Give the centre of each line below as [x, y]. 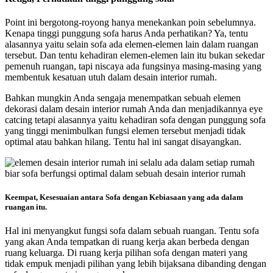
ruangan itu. [26, 207]
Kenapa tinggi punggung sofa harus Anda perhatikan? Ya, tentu [126, 34]
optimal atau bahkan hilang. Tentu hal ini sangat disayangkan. [123, 142]
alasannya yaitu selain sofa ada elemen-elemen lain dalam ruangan [132, 44]
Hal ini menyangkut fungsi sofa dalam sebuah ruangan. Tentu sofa [132, 231]
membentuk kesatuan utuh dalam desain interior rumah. [111, 77]
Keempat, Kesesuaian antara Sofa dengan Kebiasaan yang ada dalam [124, 197]
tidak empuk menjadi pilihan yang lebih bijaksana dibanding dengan [136, 264]
